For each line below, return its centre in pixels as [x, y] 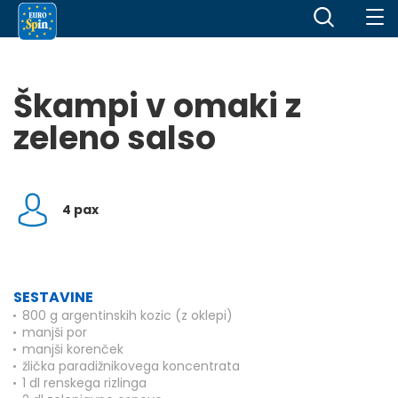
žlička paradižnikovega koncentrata [131, 366]
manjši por [55, 332]
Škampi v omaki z [157, 106]
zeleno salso [115, 138]
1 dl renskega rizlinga [84, 383]
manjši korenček [73, 349]
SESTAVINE [53, 297]
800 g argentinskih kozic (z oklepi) [127, 315]
